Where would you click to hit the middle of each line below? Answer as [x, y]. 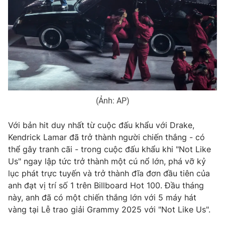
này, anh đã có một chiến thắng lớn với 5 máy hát [102, 198]
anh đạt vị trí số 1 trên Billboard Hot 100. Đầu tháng [106, 186]
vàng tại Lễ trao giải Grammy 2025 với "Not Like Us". [109, 210]
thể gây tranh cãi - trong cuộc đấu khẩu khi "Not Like [109, 149]
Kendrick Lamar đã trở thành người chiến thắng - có [106, 137]
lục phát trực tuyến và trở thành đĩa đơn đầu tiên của [109, 174]
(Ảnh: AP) [113, 101]
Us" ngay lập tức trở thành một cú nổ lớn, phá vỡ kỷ [107, 161]
